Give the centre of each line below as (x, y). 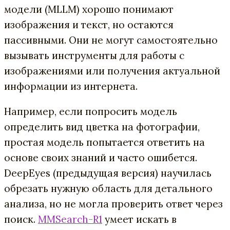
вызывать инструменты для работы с (94, 56)
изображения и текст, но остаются (89, 25)
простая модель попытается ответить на (104, 142)
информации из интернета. (71, 87)
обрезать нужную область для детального (108, 189)
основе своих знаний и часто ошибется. (101, 158)
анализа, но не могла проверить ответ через (113, 204)
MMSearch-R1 (70, 219)
